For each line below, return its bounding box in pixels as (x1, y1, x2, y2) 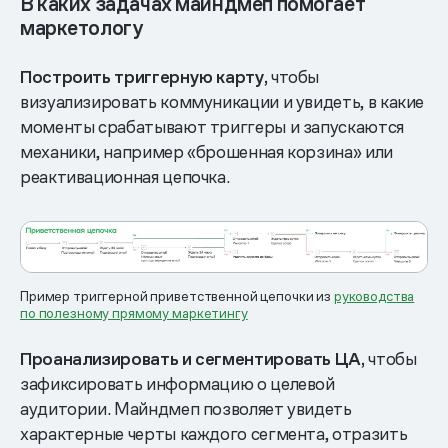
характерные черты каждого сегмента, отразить (20, 421, 408, 445)
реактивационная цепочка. (20, 164, 230, 188)
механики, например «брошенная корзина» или (20, 139, 393, 163)
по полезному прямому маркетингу (20, 303, 248, 322)
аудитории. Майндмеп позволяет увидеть (20, 396, 352, 420)
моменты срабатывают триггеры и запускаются (20, 114, 404, 138)
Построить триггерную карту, (20, 64, 268, 88)
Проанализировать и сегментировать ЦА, (20, 346, 365, 370)
